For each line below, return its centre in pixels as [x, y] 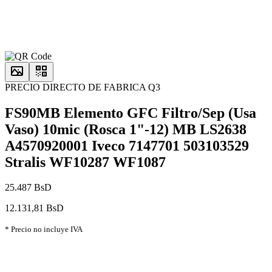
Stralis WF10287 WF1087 [85, 162]
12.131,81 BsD [34, 208]
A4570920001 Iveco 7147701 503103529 [127, 145]
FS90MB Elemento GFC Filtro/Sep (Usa [131, 113]
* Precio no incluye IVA [44, 229]
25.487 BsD [28, 188]
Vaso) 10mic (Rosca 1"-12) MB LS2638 [126, 129]
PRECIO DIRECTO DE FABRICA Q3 [83, 87]
